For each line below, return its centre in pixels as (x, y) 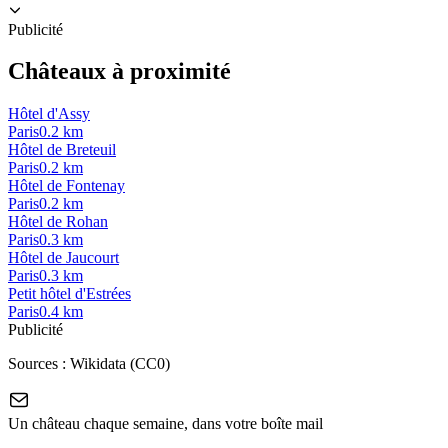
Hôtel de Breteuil (62, 150)
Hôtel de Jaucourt (63, 258)
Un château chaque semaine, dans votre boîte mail (165, 424)
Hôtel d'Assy (49, 114)
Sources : (39, 364)
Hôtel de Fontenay (66, 186)
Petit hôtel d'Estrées (69, 294)
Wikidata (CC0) (120, 364)
